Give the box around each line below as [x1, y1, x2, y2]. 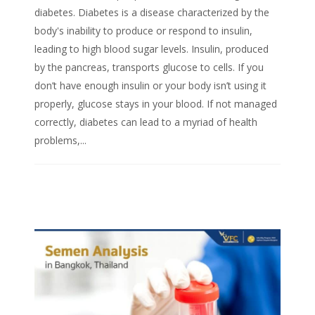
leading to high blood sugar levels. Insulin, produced [34, 42, 269, 56]
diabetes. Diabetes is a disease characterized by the [34, 6, 269, 20]
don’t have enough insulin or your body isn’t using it [34, 79, 266, 93]
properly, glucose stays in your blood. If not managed [34, 97, 277, 111]
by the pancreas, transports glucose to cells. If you [34, 60, 264, 75]
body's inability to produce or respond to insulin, [34, 24, 252, 38]
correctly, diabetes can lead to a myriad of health [34, 115, 257, 129]
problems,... [34, 134, 86, 148]
